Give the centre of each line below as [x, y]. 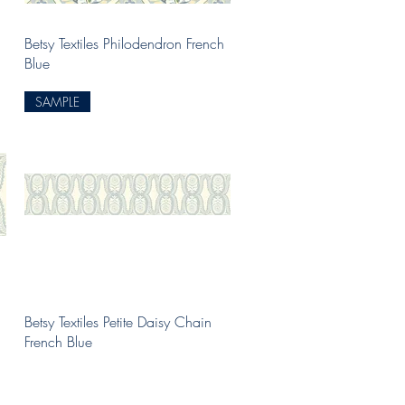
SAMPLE [58, 102]
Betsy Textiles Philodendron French [125, 44]
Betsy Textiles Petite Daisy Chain [118, 321]
